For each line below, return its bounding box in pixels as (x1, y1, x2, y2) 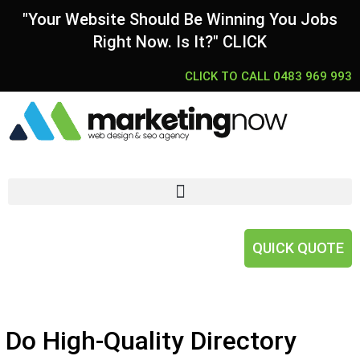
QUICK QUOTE (252, 239, 344, 256)
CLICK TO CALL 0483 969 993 (185, 69, 352, 84)
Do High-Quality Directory (6, 325, 297, 356)
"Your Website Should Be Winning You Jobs (22, 10, 337, 29)
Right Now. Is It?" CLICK (93, 32, 267, 51)
